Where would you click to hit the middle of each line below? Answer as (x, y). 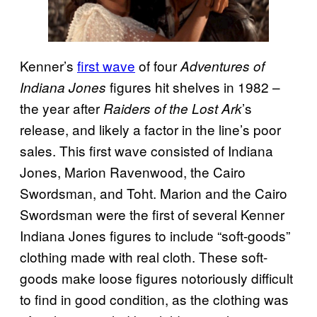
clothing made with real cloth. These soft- (144, 256)
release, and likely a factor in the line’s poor (150, 129)
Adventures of (223, 65)
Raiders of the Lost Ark (173, 108)
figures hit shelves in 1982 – (193, 86)
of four (158, 65)
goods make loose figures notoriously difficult (156, 277)
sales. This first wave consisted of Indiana (146, 150)
